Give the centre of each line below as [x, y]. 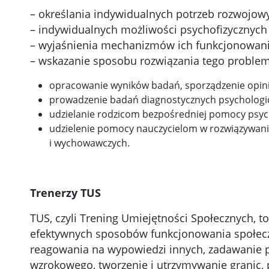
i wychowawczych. [89, 143]
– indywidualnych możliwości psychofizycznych [148, 30]
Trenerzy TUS [65, 193]
